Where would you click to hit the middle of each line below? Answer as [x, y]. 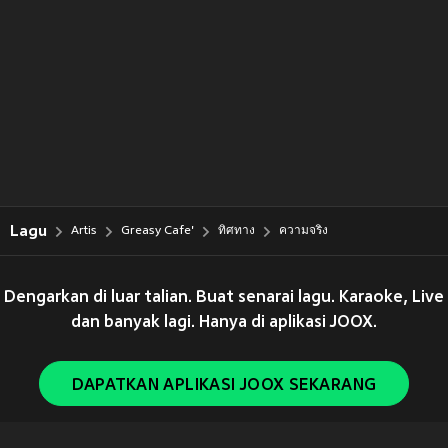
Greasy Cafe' [157, 231]
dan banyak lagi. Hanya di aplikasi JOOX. [224, 323]
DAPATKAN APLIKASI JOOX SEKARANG [224, 386]
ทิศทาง [236, 231]
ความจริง [303, 231]
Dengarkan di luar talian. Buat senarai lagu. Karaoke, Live [224, 298]
